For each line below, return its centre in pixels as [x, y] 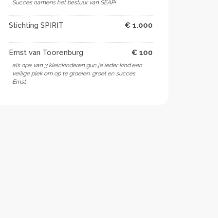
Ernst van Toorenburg [46, 53]
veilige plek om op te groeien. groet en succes [74, 73]
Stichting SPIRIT [36, 25]
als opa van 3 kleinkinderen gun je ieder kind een [77, 65]
